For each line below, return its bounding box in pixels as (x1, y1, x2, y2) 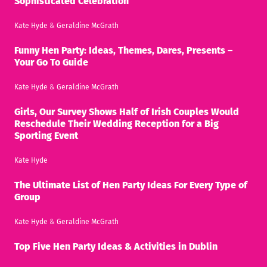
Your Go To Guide (14, 56, 88, 68)
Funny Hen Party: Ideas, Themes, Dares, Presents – (14, 44, 232, 56)
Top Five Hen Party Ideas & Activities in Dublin (14, 240, 218, 252)
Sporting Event (14, 129, 78, 141)
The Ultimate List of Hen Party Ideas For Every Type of (14, 179, 247, 191)
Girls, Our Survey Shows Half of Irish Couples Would (14, 105, 239, 117)
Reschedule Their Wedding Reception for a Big (14, 117, 219, 129)
